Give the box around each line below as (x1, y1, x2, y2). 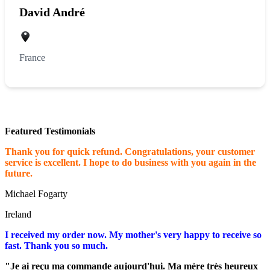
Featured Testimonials (5, 125, 95, 136)
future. (5, 168, 33, 178)
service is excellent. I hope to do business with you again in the (5, 157, 256, 168)
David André (19, 5, 85, 19)
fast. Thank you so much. (5, 240, 108, 251)
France (19, 52, 45, 63)
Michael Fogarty (5, 188, 67, 199)
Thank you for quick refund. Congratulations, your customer (5, 146, 255, 157)
